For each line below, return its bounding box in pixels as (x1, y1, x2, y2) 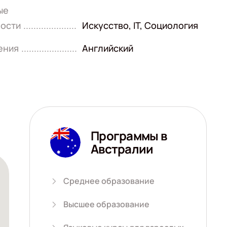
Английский (82, 42, 134, 54)
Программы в (91, 127, 167, 144)
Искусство (82, 19, 129, 31)
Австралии (91, 140, 154, 157)
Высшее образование (63, 199, 149, 210)
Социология (142, 19, 199, 31)
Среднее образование (63, 175, 155, 186)
